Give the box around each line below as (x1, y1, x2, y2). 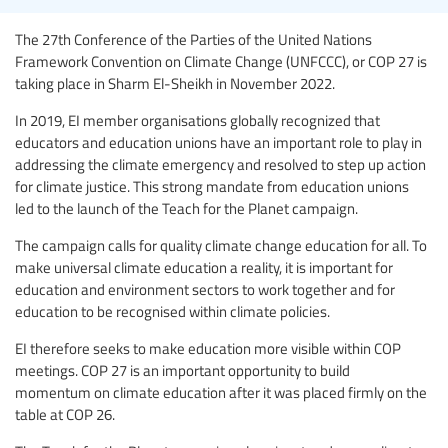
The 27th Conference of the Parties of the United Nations (15, 29, 372, 50)
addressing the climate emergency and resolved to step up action (15, 154, 426, 175)
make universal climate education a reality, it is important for (15, 257, 393, 278)
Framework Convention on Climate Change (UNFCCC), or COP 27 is (15, 51, 427, 72)
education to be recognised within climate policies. (15, 301, 330, 322)
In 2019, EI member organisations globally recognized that (15, 110, 380, 131)
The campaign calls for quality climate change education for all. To (15, 235, 427, 256)
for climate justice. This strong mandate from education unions (15, 176, 409, 197)
